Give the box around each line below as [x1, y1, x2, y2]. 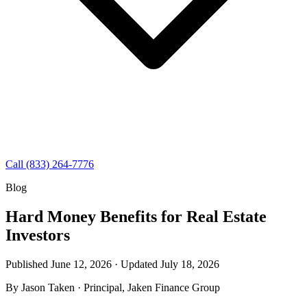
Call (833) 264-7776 [5, 158, 94, 170]
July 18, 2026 [160, 258, 219, 270]
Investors [5, 225, 70, 244]
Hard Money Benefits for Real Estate [5, 207, 267, 225]
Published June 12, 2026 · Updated [5, 258, 160, 270]
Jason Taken [21, 281, 75, 293]
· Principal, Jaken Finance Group [77, 281, 220, 293]
